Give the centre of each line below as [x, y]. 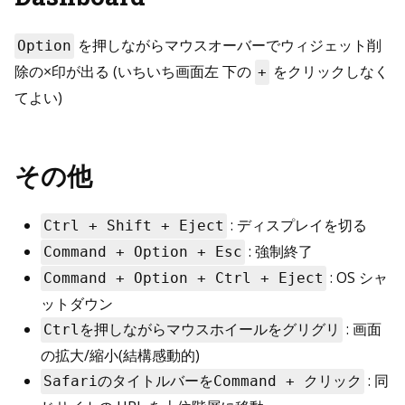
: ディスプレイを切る [297, 225]
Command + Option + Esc [142, 251]
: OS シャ [357, 277]
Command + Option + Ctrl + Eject [183, 278]
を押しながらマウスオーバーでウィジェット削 [228, 45]
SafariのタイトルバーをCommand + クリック [202, 381]
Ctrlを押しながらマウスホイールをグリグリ [191, 329]
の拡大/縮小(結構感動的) [120, 355]
